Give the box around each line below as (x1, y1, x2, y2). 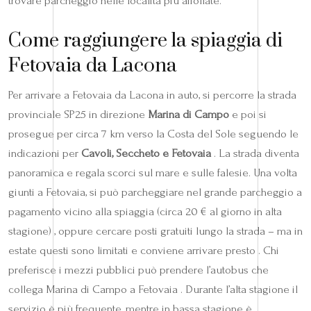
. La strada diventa (211, 146, 299, 160)
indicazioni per (8, 146, 81, 160)
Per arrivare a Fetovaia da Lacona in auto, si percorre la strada (8, 87, 296, 101)
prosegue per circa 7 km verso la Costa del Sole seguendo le (8, 126, 299, 140)
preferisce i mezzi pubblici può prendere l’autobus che (8, 262, 269, 276)
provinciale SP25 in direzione (8, 107, 148, 121)
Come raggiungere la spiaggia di (8, 28, 283, 53)
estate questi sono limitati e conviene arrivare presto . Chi (8, 243, 279, 257)
